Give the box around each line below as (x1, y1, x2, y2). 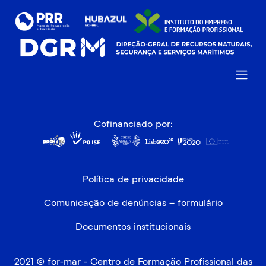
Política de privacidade (82, 173, 184, 185)
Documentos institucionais (75, 221, 191, 233)
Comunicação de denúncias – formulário (43, 197, 223, 209)
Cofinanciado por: (93, 118, 173, 130)
